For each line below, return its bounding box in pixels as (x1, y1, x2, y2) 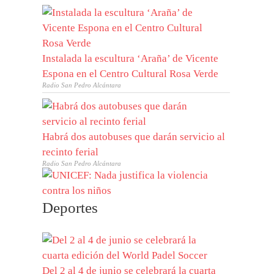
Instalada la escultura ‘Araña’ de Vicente (42, 53, 219, 65)
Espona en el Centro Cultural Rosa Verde (42, 68, 219, 80)
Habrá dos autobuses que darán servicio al (42, 131, 226, 143)
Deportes (42, 199, 98, 217)
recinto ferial (42, 146, 99, 158)
